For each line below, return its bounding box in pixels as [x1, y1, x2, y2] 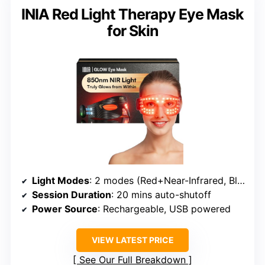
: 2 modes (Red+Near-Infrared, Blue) [89, 174, 237, 186]
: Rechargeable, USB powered [98, 202, 231, 215]
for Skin [106, 21, 159, 40]
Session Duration [32, 188, 111, 201]
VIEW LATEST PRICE [91, 234, 174, 245]
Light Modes [32, 174, 89, 186]
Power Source [32, 202, 98, 215]
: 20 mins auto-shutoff [111, 188, 211, 201]
